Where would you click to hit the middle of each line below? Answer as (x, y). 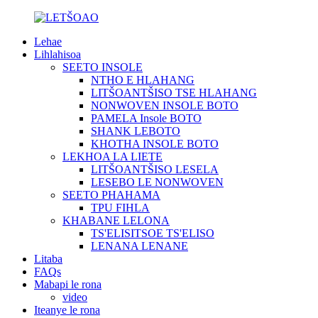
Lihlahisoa (57, 54)
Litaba (48, 259)
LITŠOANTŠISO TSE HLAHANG (174, 93)
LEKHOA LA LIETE (113, 157)
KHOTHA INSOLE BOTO (155, 144)
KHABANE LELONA (116, 220)
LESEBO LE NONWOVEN (157, 182)
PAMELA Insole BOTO (146, 118)
